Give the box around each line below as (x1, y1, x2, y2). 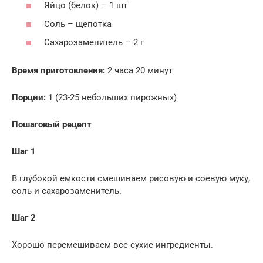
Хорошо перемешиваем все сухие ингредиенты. (12, 240, 213, 251)
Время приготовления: (12, 65, 105, 76)
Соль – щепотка (44, 18, 112, 29)
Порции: (12, 92, 46, 103)
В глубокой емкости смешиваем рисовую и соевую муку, (12, 173, 250, 184)
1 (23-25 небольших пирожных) (46, 92, 177, 103)
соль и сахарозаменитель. (12, 186, 122, 197)
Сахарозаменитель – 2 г (44, 37, 144, 48)
